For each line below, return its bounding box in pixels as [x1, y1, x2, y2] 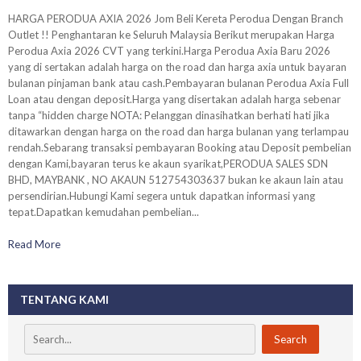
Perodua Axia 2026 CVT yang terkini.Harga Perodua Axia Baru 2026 [8, 44, 330, 57]
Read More [8, 237, 60, 251]
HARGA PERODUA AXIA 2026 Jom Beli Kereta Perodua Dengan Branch [8, 11, 343, 25]
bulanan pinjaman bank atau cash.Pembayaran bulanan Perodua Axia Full [8, 76, 349, 89]
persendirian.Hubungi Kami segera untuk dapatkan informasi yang [8, 189, 315, 202]
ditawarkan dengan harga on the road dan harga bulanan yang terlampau [8, 124, 349, 138]
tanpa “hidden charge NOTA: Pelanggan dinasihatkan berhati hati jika [8, 108, 330, 122]
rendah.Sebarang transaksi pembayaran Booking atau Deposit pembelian [8, 140, 351, 154]
